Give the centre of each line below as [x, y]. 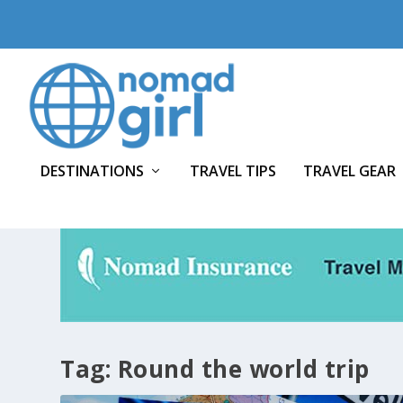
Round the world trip [243, 368]
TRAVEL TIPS [233, 170]
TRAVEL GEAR [349, 170]
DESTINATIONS [92, 170]
